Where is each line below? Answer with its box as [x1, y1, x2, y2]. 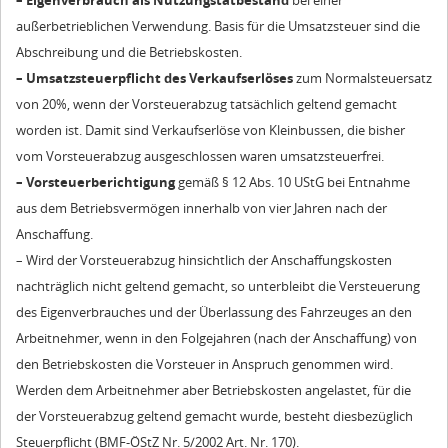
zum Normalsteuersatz [293, 68, 432, 87]
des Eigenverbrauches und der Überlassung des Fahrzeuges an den [16, 302, 412, 321]
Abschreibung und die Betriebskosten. [16, 42, 242, 61]
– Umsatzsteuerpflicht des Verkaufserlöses [16, 68, 293, 87]
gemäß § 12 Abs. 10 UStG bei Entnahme [175, 172, 410, 191]
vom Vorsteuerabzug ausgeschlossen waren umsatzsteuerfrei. [16, 146, 384, 165]
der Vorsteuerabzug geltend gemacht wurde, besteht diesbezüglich [16, 406, 413, 425]
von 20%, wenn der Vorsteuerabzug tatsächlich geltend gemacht [16, 94, 397, 113]
